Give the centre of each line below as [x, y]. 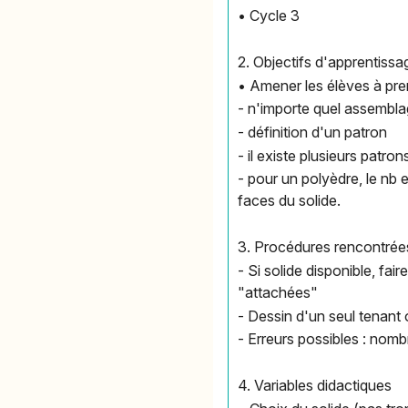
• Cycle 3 [269, 16]
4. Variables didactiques [315, 386]
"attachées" [278, 292]
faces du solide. [290, 201]
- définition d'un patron [313, 132]
